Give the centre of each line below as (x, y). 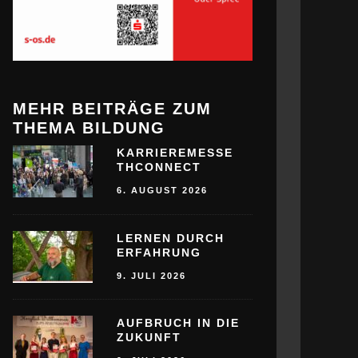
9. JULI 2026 (151, 275)
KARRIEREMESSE (175, 153)
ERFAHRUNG (159, 252)
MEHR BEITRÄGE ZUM (112, 109)
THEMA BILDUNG (89, 128)
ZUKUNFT (149, 338)
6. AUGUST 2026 (162, 190)
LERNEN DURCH (171, 238)
